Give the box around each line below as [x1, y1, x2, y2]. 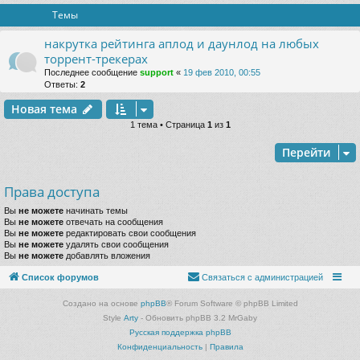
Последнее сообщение [44, 67, 140, 78]
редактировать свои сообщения [63, 228, 196, 239]
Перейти [282, 145, 330, 161]
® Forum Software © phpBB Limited [166, 298, 298, 308]
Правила [209, 342, 243, 351]
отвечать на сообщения [63, 217, 163, 227]
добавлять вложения [63, 251, 150, 261]
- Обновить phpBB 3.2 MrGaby [138, 313, 257, 322]
